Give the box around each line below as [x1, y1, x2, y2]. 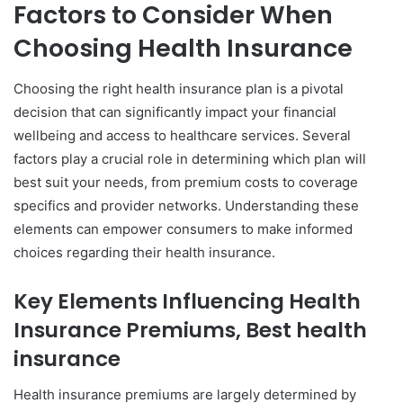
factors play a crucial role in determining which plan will [13, 149, 366, 167]
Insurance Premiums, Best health [13, 315, 367, 345]
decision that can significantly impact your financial [13, 103, 336, 121]
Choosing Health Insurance [13, 31, 353, 66]
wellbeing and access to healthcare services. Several [13, 126, 351, 144]
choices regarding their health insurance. [13, 243, 275, 261]
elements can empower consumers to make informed [13, 219, 353, 237]
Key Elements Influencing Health [13, 286, 361, 316]
